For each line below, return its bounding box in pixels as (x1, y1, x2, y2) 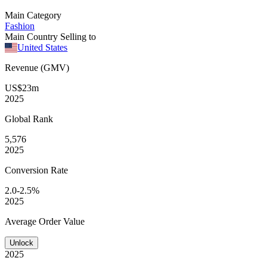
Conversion (5, 164, 51, 175)
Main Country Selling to (5, 31, 96, 42)
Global (5, 113, 33, 124)
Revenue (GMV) (5, 62, 69, 73)
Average (5, 216, 39, 226)
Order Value (39, 216, 85, 226)
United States (17, 42, 68, 52)
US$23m (5, 82, 39, 93)
